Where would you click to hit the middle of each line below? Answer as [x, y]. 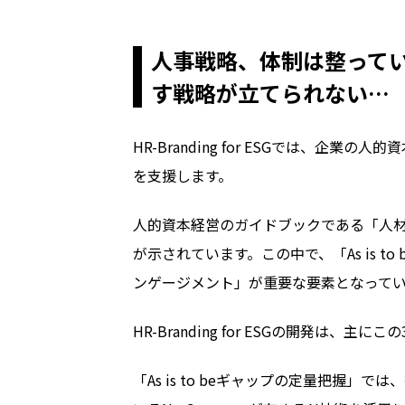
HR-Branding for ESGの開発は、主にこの [267, 330]
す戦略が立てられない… [270, 92]
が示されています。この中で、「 [240, 253]
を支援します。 [183, 175]
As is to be [182, 379]
